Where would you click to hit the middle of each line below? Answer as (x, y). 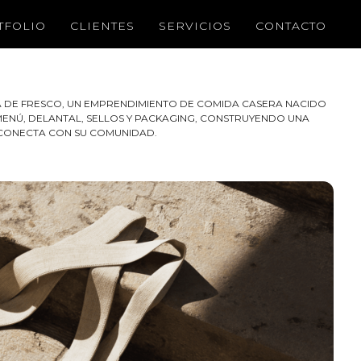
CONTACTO (290, 26)
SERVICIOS (195, 26)
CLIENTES (102, 26)
